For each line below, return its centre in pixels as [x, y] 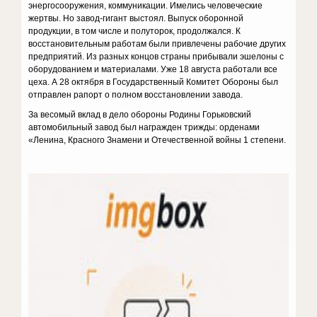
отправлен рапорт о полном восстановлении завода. [136, 95]
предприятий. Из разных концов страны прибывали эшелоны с [156, 57]
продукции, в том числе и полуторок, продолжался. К [135, 31]
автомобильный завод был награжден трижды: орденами [144, 127]
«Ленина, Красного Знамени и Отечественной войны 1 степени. [157, 140]
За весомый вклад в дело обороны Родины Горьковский [140, 115]
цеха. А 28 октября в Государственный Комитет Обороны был [154, 82]
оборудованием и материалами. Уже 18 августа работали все [153, 69]
